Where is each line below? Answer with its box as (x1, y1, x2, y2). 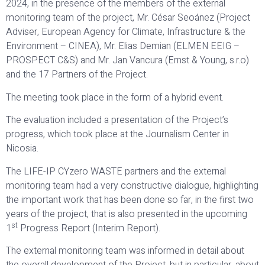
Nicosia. (6, 141, 38, 156)
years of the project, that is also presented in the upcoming (6, 206, 247, 221)
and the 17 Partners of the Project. (6, 67, 148, 82)
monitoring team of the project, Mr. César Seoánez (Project (6, 11, 250, 25)
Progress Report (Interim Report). (18, 221, 160, 235)
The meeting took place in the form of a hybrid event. (6, 90, 224, 105)
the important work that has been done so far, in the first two (6, 192, 254, 207)
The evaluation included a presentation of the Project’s (6, 113, 228, 128)
